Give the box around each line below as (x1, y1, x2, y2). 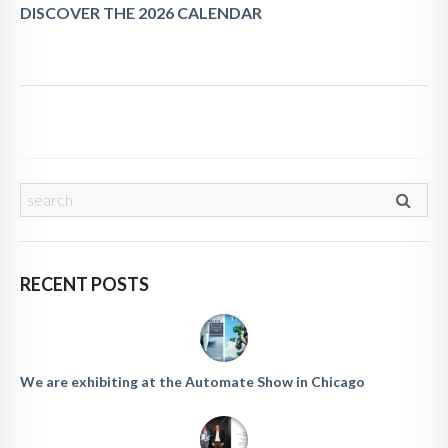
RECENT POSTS (20, 272, 149, 295)
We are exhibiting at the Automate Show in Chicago (20, 372, 365, 390)
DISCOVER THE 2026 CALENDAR (20, 2, 262, 22)
